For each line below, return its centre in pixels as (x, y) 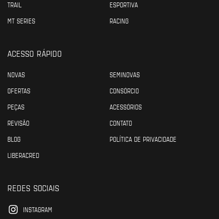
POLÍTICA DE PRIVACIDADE (143, 139)
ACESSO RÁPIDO (34, 53)
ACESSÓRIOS (126, 106)
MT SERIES (21, 20)
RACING (119, 20)
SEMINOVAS (125, 74)
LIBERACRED (23, 155)
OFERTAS (19, 90)
